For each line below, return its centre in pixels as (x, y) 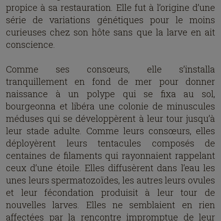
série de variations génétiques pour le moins (110, 20)
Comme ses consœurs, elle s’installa (110, 69)
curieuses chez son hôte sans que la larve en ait (110, 32)
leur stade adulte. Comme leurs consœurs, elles (110, 131)
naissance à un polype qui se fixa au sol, (110, 94)
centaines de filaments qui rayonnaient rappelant (110, 155)
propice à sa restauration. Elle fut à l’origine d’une (110, 7)
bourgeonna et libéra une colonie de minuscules (110, 106)
